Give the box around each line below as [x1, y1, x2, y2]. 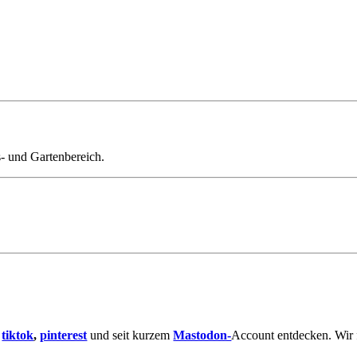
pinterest [40, 328, 88, 343]
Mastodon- [173, 328, 232, 343]
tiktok [2, 328, 34, 343]
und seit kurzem [87, 328, 174, 343]
